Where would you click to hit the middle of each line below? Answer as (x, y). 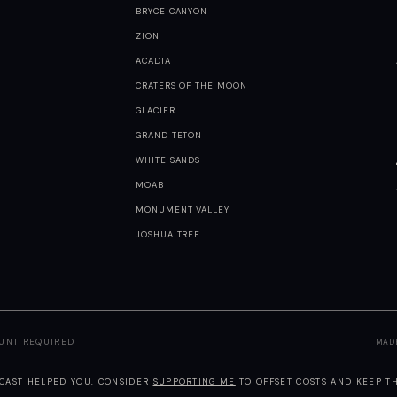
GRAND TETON (169, 135)
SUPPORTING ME (194, 382)
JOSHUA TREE (168, 234)
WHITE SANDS (168, 160)
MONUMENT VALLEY (183, 210)
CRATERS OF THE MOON (191, 86)
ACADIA (153, 61)
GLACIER (155, 110)
